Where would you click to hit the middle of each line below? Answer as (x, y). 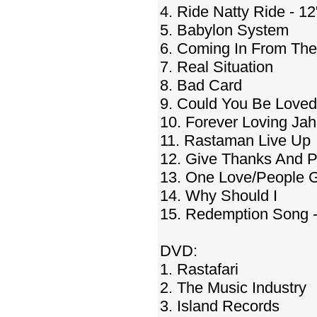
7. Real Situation (217, 67)
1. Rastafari (199, 269)
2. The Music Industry (233, 288)
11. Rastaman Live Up (235, 140)
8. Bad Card (201, 85)
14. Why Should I (219, 196)
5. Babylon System (224, 30)
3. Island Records (220, 306)
